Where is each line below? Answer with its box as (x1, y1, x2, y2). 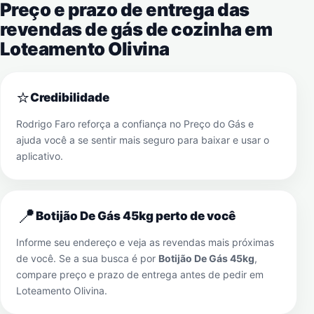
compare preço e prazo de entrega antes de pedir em (16, 268, 264, 280)
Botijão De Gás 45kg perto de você (36, 209, 235, 223)
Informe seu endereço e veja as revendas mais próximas (16, 236, 274, 248)
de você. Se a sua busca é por (16, 252, 158, 264)
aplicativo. (16, 150, 63, 162)
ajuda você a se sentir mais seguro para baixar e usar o (16, 134, 269, 146)
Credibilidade (30, 90, 109, 104)
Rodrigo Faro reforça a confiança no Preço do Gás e (16, 118, 254, 130)
